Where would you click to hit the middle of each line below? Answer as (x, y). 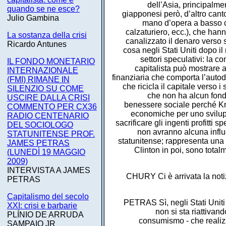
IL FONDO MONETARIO (51, 61)
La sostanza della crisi (47, 35)
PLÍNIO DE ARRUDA (45, 215)
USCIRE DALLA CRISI (48, 98)
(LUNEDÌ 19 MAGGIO (46, 152)
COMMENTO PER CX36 (52, 107)
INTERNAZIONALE (43, 70)
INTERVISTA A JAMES (49, 170)
